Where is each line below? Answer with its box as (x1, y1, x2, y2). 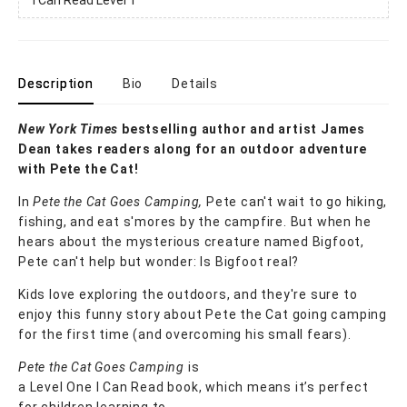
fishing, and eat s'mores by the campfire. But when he (18, 213, 372, 229)
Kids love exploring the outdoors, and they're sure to (18, 286, 358, 302)
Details (172, 75, 218, 91)
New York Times (18, 121, 119, 136)
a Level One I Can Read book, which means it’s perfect (18, 379, 369, 394)
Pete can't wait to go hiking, (206, 194, 388, 209)
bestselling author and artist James (122, 121, 366, 136)
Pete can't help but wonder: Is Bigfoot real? (18, 253, 300, 269)
